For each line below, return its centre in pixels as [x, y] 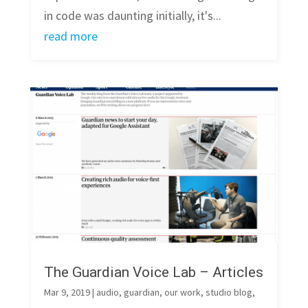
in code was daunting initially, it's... [132, 16]
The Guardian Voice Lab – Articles [153, 272]
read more [70, 36]
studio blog [229, 292]
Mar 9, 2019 [67, 292]
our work [182, 292]
